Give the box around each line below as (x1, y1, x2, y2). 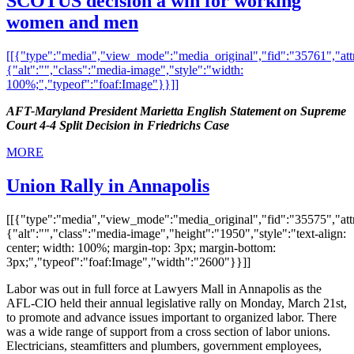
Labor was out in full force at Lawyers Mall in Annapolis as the (6, 281, 322, 296)
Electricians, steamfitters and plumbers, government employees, (6, 338, 322, 352)
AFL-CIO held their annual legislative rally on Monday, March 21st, (6, 296, 347, 310)
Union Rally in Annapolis (6, 175, 209, 196)
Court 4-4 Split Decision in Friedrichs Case (6, 118, 229, 132)
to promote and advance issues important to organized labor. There (6, 310, 337, 324)
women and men (6, 12, 138, 33)
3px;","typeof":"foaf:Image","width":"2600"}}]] (6, 254, 250, 269)
